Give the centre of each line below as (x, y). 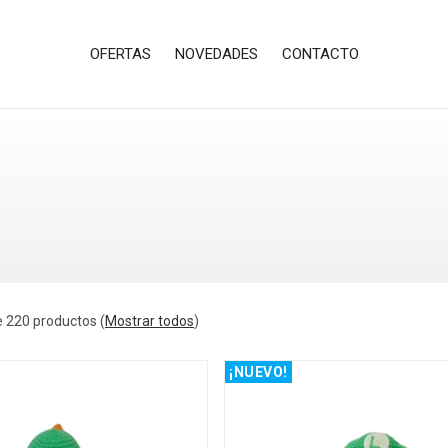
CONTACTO (320, 53)
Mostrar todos (149, 321)
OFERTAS (120, 53)
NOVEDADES (216, 53)
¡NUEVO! (258, 372)
